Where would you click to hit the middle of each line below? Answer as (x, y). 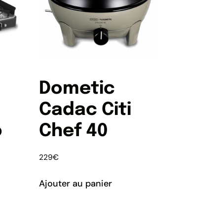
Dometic (77, 89)
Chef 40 (74, 131)
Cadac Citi (85, 110)
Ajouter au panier (76, 183)
